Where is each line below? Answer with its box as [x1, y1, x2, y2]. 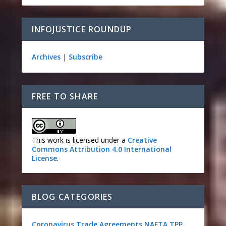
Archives [31, 52, 61, 62]
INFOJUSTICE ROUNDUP [31, 24, 132, 35]
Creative [127, 135, 157, 145]
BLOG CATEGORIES [31, 191, 113, 203]
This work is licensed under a [31, 135, 128, 145]
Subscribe [68, 52, 102, 62]
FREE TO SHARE [31, 91, 98, 102]
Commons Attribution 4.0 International [31, 144, 172, 154]
